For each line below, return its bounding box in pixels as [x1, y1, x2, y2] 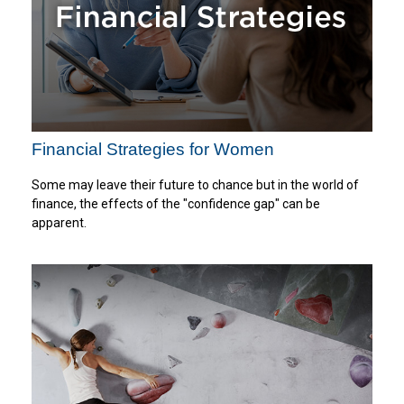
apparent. [32, 216, 87, 231]
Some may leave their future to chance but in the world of [32, 178, 359, 193]
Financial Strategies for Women [32, 139, 274, 159]
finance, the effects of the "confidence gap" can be [32, 197, 320, 212]
